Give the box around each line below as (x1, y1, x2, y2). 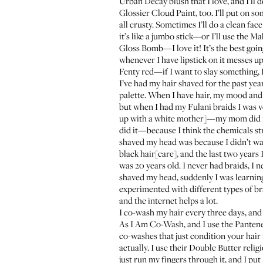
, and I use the (184, 218, 235, 230)
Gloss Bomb (119, 42, 163, 53)
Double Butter (189, 241, 241, 253)
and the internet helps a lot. (119, 194, 218, 206)
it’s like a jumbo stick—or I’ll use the (119, 30, 250, 42)
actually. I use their (119, 241, 189, 253)
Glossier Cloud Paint (119, 6, 195, 18)
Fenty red (119, 65, 154, 77)
